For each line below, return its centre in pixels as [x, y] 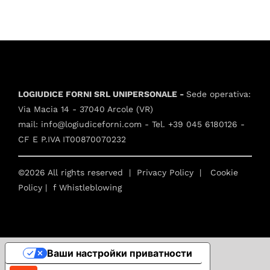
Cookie [224, 172]
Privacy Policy [165, 172]
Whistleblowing [90, 187]
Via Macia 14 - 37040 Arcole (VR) [86, 109]
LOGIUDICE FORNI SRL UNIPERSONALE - [102, 94]
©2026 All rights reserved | [77, 172]
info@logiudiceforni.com [91, 124]
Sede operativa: [218, 94]
